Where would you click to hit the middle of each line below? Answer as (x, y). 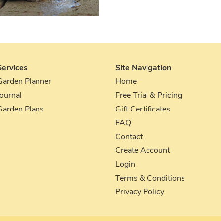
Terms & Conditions (150, 178)
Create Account (143, 151)
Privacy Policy (140, 192)
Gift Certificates (143, 109)
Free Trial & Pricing (149, 95)
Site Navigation (143, 68)
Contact (129, 137)
